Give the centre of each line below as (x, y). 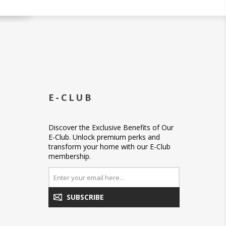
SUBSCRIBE (85, 197)
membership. (70, 156)
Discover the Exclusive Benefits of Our (111, 127)
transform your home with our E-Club (109, 146)
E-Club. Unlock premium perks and (104, 137)
